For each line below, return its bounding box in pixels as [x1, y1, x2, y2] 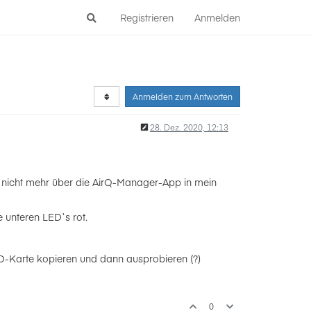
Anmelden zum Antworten [133, 91, 233, 102]
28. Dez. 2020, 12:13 [150, 121, 228, 133]
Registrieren [120, 10, 174, 24]
